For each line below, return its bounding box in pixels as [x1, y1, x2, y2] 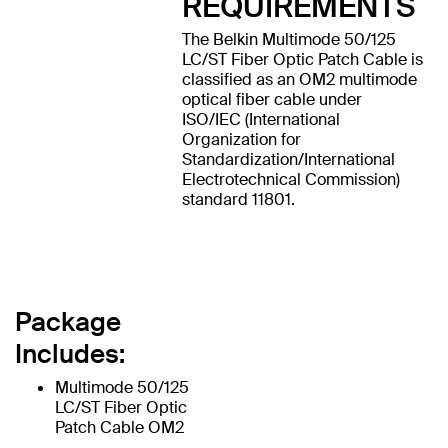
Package [15, 304, 121, 339]
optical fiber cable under [181, 88, 362, 110]
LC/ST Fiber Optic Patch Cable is [181, 48, 423, 70]
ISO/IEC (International [181, 108, 340, 130]
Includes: [15, 336, 125, 371]
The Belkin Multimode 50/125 [181, 28, 396, 50]
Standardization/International [181, 148, 395, 170]
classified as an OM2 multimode [181, 68, 417, 90]
